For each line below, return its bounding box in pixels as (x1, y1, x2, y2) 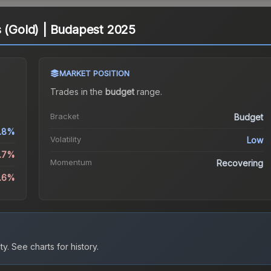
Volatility (50, 134, 81, 145)
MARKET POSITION (59, 68, 129, 79)
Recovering (217, 158, 264, 169)
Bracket (50, 111, 79, 122)
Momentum (50, 157, 92, 168)
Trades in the (50, 87, 105, 97)
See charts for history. (9, 241, 99, 252)
